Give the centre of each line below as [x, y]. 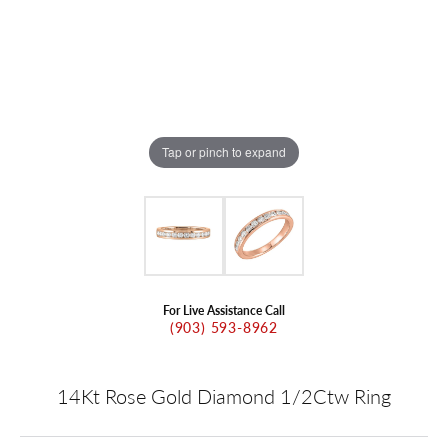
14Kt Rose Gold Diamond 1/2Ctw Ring [224, 395]
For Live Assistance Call [224, 309]
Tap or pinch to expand [224, 152]
